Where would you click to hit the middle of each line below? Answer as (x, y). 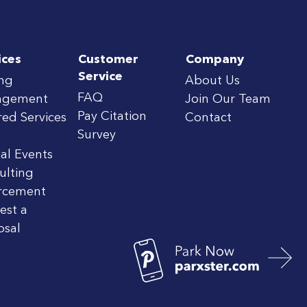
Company (215, 60)
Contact (209, 118)
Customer (109, 60)
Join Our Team (228, 99)
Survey (97, 135)
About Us (213, 81)
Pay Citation (112, 116)
